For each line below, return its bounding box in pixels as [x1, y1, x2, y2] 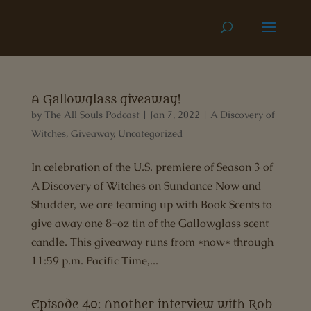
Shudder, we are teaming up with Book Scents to [31, 197, 272, 212]
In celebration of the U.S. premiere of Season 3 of [31, 160, 273, 174]
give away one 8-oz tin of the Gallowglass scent [31, 216, 269, 230]
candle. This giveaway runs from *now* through [31, 235, 274, 249]
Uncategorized [117, 127, 183, 140]
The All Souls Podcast [44, 108, 140, 121]
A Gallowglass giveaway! [31, 93, 180, 107]
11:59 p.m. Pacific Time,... [31, 253, 158, 268]
